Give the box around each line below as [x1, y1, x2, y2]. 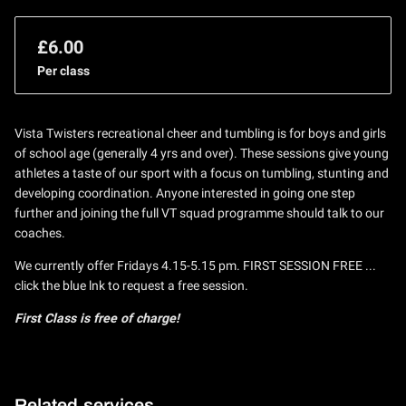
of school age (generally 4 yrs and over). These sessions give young [14, 145, 390, 160]
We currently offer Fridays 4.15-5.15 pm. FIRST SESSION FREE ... [14, 257, 377, 273]
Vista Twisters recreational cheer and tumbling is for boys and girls [14, 125, 387, 140]
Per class [37, 63, 91, 78]
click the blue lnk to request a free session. [14, 277, 249, 293]
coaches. [14, 225, 66, 240]
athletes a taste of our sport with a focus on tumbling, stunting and [14, 165, 390, 180]
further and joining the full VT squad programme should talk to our [14, 205, 385, 220]
